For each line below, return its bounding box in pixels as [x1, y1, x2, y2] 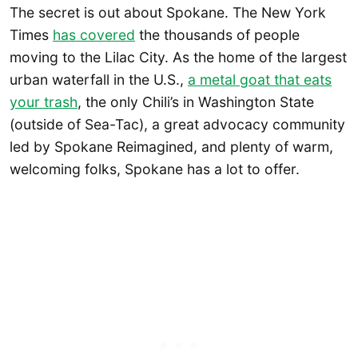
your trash [10, 93, 78, 110]
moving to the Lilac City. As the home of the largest [10, 48, 347, 66]
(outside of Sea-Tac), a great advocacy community [10, 115, 345, 133]
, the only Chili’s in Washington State [78, 93, 314, 110]
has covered [53, 26, 135, 43]
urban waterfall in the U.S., [10, 70, 188, 88]
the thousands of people [135, 26, 300, 43]
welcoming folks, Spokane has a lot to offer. [10, 160, 304, 177]
